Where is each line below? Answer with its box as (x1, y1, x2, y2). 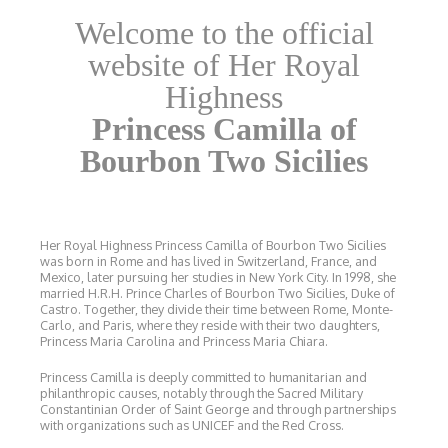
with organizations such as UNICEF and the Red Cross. (40, 416, 345, 433)
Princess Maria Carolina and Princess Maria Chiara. (40, 332, 329, 349)
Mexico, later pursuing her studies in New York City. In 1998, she (40, 268, 397, 285)
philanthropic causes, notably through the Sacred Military (40, 384, 364, 401)
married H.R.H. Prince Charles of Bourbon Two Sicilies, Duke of (40, 284, 396, 301)
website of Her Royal (88, 46, 360, 83)
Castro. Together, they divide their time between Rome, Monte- (40, 300, 394, 317)
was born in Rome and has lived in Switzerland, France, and (40, 252, 378, 269)
